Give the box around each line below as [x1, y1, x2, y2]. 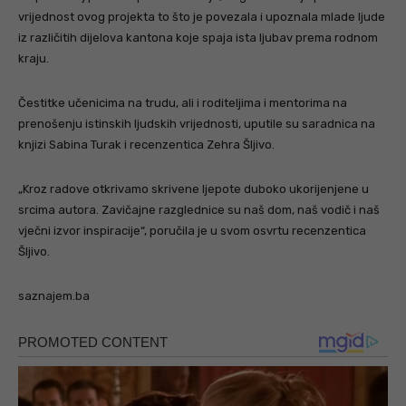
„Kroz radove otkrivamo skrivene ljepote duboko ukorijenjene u [18, 182, 369, 197]
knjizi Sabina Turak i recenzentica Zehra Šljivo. [18, 138, 275, 152]
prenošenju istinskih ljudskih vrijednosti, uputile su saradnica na [18, 117, 375, 131]
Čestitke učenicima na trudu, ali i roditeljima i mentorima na [18, 96, 347, 111]
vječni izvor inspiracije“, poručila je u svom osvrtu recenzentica [18, 224, 366, 238]
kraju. [18, 52, 49, 66]
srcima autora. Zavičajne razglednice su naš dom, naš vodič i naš [18, 203, 380, 217]
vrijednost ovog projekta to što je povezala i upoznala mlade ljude [18, 10, 385, 24]
